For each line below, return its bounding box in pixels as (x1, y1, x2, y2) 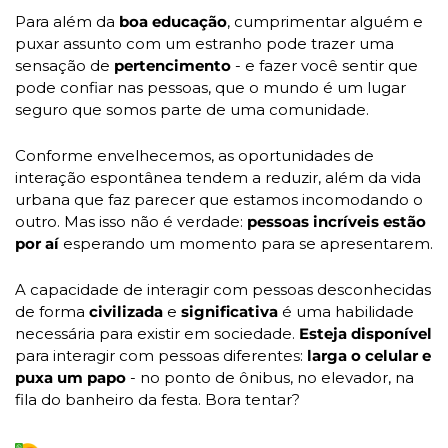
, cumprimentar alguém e (227, 11, 423, 31)
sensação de (15, 55, 114, 75)
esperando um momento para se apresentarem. (63, 233, 433, 253)
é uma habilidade (278, 301, 414, 321)
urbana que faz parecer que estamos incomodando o (15, 189, 423, 209)
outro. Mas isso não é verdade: (15, 211, 247, 231)
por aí (15, 233, 63, 253)
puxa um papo (15, 367, 130, 387)
